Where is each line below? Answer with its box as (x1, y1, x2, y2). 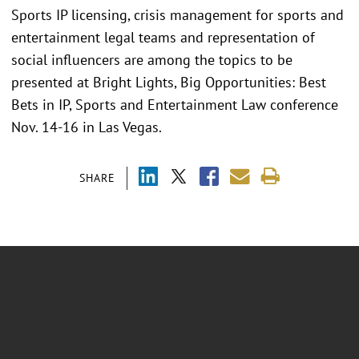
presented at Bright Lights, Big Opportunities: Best (11, 73, 326, 92)
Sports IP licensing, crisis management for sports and (11, 6, 344, 25)
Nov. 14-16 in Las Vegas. (11, 118, 162, 137)
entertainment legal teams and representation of (11, 28, 315, 47)
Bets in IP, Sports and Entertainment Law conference (11, 95, 338, 115)
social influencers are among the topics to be (11, 50, 292, 70)
